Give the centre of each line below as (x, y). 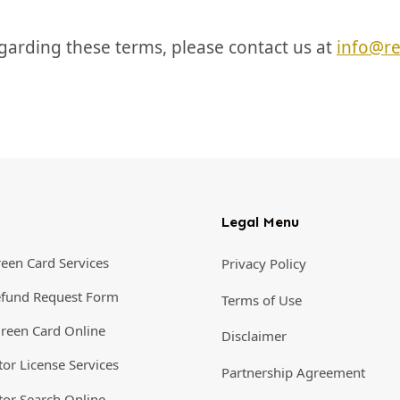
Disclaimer (254, 336)
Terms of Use (261, 300)
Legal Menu (260, 221)
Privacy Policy (263, 264)
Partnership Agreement (293, 372)
